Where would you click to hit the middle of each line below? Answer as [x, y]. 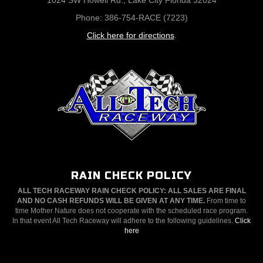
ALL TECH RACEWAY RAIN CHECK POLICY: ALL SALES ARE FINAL [131, 191]
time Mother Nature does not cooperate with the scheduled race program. [131, 211]
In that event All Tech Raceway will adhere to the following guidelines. [124, 221]
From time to [225, 201]
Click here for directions [130, 35]
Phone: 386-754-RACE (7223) [131, 18]
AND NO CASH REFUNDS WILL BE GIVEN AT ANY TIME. [111, 201]
